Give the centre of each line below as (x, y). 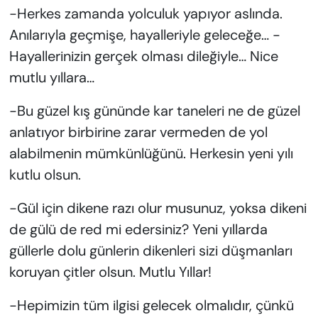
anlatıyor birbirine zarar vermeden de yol (138, 132)
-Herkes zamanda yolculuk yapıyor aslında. (146, 14)
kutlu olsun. (45, 175)
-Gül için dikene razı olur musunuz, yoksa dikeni (158, 208)
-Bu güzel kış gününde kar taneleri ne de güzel (154, 111)
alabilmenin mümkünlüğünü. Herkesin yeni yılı (151, 154)
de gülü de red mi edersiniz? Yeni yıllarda (138, 230)
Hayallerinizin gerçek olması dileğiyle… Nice (143, 56)
